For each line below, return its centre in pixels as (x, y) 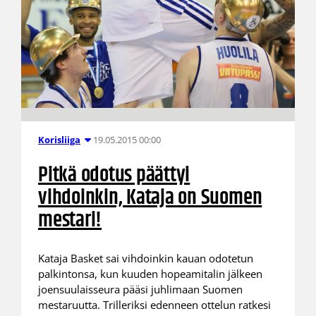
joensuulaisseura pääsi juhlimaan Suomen (140, 289)
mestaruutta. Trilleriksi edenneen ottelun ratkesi (154, 304)
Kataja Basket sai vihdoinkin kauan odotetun (145, 258)
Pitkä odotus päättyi (114, 176)
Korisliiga (59, 140)
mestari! (70, 221)
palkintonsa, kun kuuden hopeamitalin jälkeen (150, 273)
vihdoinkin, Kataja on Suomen (150, 198)
